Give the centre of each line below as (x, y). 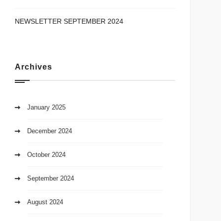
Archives (34, 67)
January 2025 (47, 108)
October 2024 (47, 155)
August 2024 (45, 202)
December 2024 (50, 131)
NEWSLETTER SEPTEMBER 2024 (69, 21)
